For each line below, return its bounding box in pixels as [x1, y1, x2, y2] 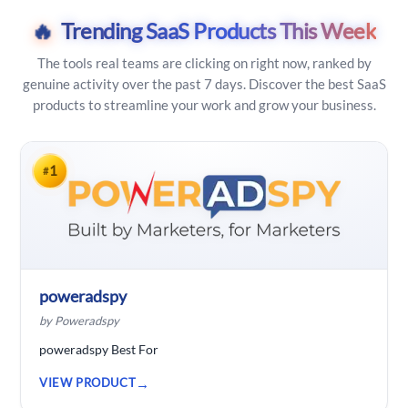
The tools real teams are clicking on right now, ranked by [36, 54, 372, 71]
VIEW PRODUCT [39, 375, 137, 391]
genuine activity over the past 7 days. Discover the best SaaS [22, 75, 386, 92]
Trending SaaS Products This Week [61, 16, 377, 44]
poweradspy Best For [39, 341, 158, 357]
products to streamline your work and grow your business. [32, 96, 376, 113]
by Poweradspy [39, 312, 119, 328]
